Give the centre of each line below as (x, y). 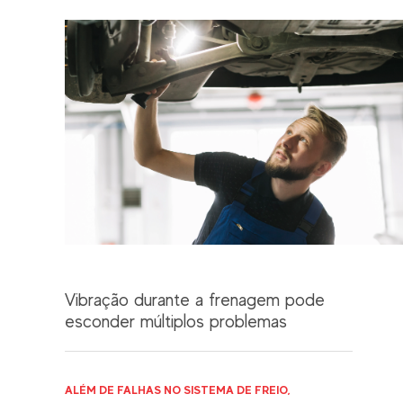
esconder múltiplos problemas (176, 321)
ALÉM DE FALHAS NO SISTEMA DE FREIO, (177, 390)
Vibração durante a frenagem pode (195, 300)
